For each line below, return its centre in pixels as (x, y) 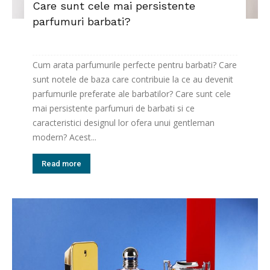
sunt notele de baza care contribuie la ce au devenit (133, 80)
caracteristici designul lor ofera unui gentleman (124, 123)
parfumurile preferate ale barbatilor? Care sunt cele (132, 94)
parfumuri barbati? (82, 22)
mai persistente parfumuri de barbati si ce (114, 108)
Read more (61, 164)
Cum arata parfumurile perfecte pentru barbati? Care (135, 65)
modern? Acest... (64, 137)
